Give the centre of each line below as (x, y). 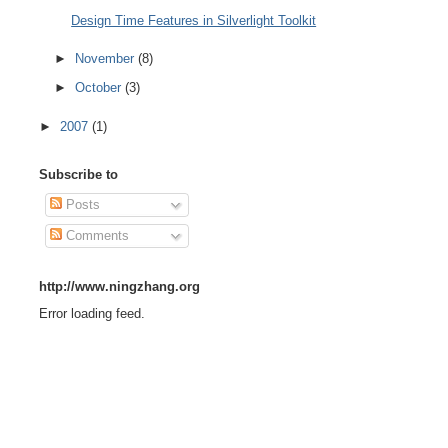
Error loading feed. (91, 313)
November (107, 59)
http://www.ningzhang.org (119, 287)
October (100, 88)
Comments (96, 235)
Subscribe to (78, 174)
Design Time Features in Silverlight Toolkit (194, 20)
